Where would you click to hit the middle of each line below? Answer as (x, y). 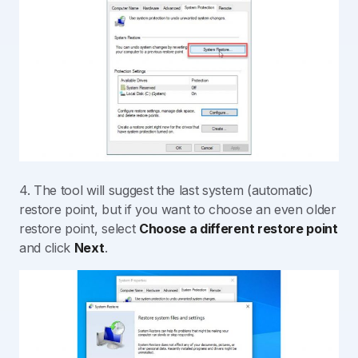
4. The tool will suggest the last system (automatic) (166, 191)
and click (47, 248)
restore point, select (79, 229)
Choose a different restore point (238, 229)
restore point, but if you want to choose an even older (178, 210)
